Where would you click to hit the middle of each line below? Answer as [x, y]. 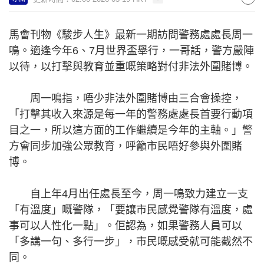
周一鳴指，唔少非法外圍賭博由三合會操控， [126, 98]
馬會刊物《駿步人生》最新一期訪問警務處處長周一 [131, 35]
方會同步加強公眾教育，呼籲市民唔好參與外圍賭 [126, 146]
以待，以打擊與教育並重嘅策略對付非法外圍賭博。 [131, 67]
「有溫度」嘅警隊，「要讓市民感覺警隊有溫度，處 [131, 210]
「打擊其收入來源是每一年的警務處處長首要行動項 [131, 114]
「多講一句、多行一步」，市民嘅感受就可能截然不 [131, 242]
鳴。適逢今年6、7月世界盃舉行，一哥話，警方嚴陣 [131, 51]
